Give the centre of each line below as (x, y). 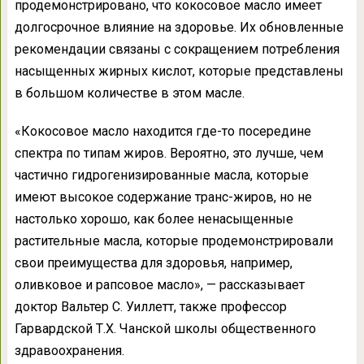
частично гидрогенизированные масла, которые (161, 175)
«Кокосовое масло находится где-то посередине (162, 131)
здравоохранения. (69, 350)
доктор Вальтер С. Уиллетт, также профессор (150, 306)
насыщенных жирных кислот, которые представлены (179, 71)
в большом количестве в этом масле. (129, 93)
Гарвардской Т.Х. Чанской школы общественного (165, 328)
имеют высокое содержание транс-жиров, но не (163, 197)
